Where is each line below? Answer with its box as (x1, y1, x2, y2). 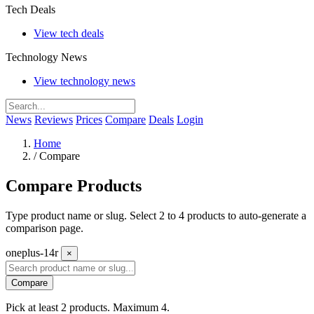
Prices (76, 114, 102, 126)
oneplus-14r (6, 247, 61, 259)
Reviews (34, 114, 73, 126)
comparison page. (6, 222, 83, 235)
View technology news (34, 75, 135, 88)
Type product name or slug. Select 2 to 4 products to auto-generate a (6, 210, 306, 222)
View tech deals (34, 27, 104, 40)
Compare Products (6, 177, 142, 196)
